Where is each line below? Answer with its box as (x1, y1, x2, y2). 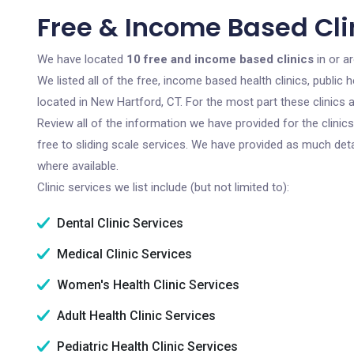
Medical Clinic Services (54, 247, 192, 262)
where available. (37, 159, 119, 173)
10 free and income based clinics (126, 52, 314, 66)
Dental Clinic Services (54, 216, 183, 231)
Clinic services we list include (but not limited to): (37, 180, 289, 194)
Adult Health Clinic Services (54, 308, 216, 323)
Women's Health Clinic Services (54, 277, 239, 292)
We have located (37, 52, 126, 66)
